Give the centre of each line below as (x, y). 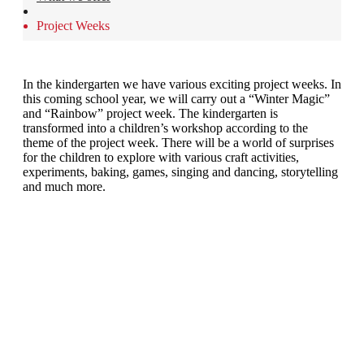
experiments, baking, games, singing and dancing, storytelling (180, 172)
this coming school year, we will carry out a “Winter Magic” (176, 99)
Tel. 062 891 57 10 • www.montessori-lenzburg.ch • (125, 344)
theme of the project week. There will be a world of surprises (178, 143)
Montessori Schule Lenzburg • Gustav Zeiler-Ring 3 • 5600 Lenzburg (182, 331)
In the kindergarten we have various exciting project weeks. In (182, 84)
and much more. (64, 186)
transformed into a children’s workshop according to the (165, 128)
